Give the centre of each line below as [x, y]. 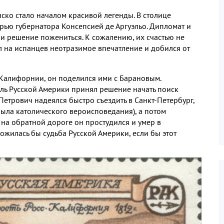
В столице [154, 15]
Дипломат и [170, 26]
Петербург [175, 100]
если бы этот [154, 133]
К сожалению [109, 37]
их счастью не [160, 37]
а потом [152, 111]
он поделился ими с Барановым [104, 78]
